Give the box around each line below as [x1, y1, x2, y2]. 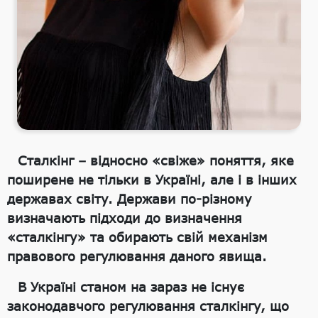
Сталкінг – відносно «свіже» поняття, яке [18, 153, 294, 169]
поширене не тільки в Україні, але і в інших [7, 172, 297, 188]
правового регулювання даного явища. [7, 248, 267, 265]
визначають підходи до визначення [7, 210, 242, 226]
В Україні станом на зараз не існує [18, 279, 244, 295]
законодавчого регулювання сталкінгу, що [7, 298, 289, 314]
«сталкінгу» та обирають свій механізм [7, 229, 268, 246]
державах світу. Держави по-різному [7, 191, 252, 207]
